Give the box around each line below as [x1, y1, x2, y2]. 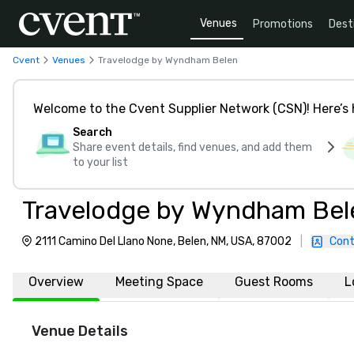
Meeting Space [115, 274, 203, 289]
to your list [73, 156, 128, 169]
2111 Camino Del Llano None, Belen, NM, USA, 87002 [35, 235, 292, 248]
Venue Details [32, 322, 128, 340]
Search [73, 126, 112, 139]
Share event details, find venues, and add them [73, 141, 312, 154]
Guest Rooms [235, 274, 313, 289]
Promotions [253, 17, 313, 31]
